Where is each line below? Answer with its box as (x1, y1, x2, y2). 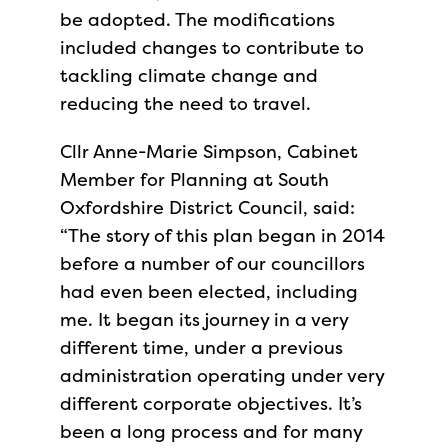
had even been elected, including (60, 279, 358, 304)
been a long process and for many (60, 419, 362, 444)
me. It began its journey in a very (60, 307, 348, 332)
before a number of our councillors (60, 251, 365, 276)
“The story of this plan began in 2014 (60, 223, 385, 248)
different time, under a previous (60, 335, 343, 360)
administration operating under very (60, 363, 384, 388)
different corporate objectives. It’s (60, 391, 362, 416)
